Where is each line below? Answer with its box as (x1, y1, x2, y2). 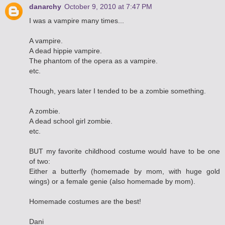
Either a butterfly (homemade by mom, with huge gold (29, 167, 220, 175)
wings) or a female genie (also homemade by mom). (29, 177, 195, 185)
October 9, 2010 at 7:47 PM (64, 2, 152, 11)
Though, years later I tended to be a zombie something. (29, 86, 206, 95)
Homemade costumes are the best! (29, 197, 141, 205)
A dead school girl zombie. (29, 117, 113, 125)
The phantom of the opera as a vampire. (29, 56, 158, 65)
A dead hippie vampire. (29, 46, 102, 55)
